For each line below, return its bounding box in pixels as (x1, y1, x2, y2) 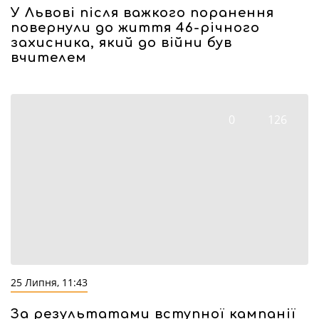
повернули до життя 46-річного (11, 21, 260, 35)
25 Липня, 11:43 (11, 276, 88, 289)
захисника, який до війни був (11, 36, 232, 50)
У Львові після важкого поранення (11, 6, 274, 20)
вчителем (11, 51, 87, 65)
